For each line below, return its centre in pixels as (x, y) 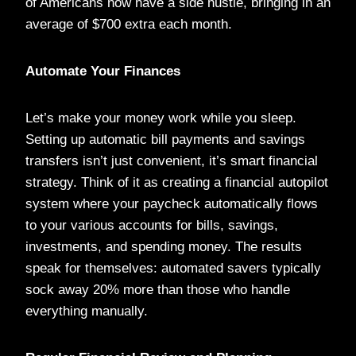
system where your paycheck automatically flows (172, 203)
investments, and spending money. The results (164, 246)
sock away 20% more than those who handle (158, 289)
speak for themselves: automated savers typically (173, 268)
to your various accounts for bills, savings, (152, 225)
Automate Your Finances (103, 71)
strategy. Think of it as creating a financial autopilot (177, 182)
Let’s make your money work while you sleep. (161, 118)
